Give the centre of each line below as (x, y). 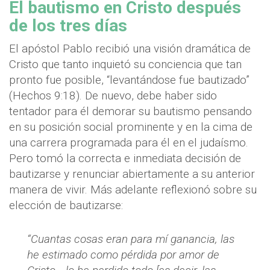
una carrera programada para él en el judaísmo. (129, 143)
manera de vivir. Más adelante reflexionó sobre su (133, 190)
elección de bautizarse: (66, 206)
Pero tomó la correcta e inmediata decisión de (125, 159)
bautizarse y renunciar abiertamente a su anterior (132, 174)
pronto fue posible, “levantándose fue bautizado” (129, 80)
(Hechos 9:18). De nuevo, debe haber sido (113, 96)
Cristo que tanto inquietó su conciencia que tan (125, 64)
